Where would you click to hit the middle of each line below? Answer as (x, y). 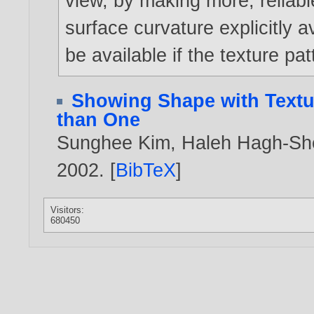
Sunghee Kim (114, 142)
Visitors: (68, 210)
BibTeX (146, 170)
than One (99, 119)
